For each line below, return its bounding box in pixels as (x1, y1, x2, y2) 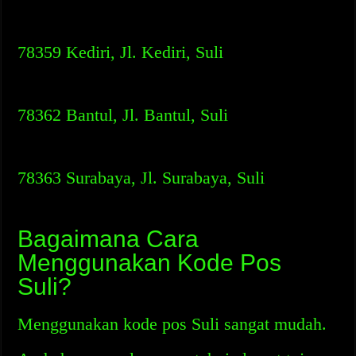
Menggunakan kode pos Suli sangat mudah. (17, 314, 327, 334)
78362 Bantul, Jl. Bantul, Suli (17, 105, 229, 125)
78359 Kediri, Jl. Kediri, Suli (17, 42, 224, 62)
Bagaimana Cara (17, 226, 199, 252)
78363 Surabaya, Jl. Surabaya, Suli (17, 168, 265, 188)
